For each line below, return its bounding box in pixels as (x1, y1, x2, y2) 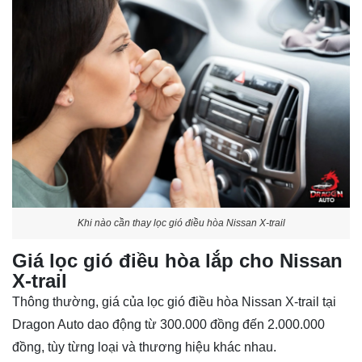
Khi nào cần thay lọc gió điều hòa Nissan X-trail (77, 217, 285, 229)
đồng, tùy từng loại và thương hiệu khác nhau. (12, 340, 276, 355)
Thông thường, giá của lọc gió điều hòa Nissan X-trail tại (12, 295, 336, 309)
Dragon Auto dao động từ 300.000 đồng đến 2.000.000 (12, 318, 325, 332)
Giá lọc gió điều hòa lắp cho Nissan (12, 250, 343, 272)
